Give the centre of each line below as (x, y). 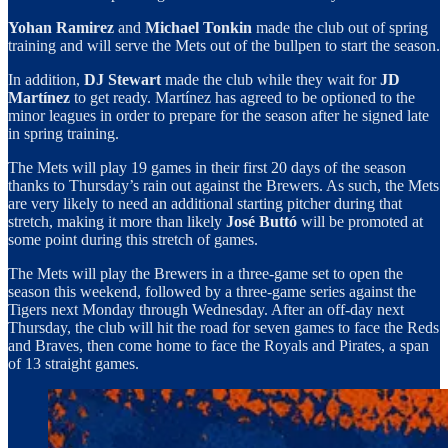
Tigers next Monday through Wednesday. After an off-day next (206, 309)
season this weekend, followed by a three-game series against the (212, 291)
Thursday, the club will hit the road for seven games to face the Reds (223, 327)
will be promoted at (362, 221)
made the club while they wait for (270, 79)
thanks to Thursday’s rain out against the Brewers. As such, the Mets (223, 185)
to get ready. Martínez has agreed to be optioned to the (244, 97)
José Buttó (263, 221)
